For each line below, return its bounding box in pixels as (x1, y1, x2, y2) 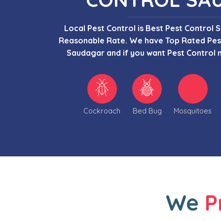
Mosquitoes (174, 106, 212, 115)
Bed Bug (132, 106, 162, 115)
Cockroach (83, 106, 121, 115)
